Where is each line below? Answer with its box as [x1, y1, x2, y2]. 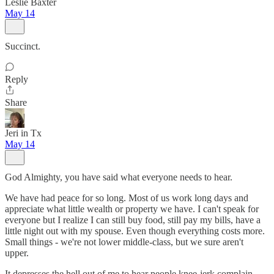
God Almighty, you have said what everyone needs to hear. [5, 172, 232, 182]
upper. [5, 248, 29, 258]
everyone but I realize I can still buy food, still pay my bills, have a [5, 215, 261, 225]
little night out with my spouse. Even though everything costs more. [5, 226, 265, 236]
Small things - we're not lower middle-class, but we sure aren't [5, 237, 243, 247]
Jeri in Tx [5, 128, 42, 138]
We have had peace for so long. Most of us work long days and [5, 193, 248, 203]
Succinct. [5, 41, 40, 51]
